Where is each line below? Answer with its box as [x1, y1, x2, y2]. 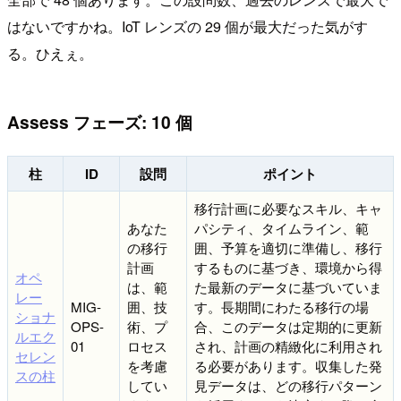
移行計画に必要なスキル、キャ [194, 198, 382, 218]
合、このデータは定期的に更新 [194, 316, 382, 336]
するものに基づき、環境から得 [194, 257, 382, 277]
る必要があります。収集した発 [194, 355, 382, 375]
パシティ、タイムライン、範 [194, 218, 369, 237]
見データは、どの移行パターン [194, 375, 382, 395]
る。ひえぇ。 [7, 43, 93, 64]
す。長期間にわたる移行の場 [194, 296, 369, 316]
